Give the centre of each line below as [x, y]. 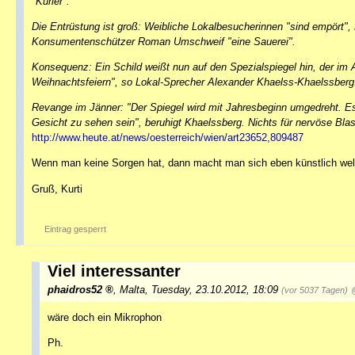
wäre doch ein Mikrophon [105, 317]
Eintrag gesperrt [75, 229]
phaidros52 [75, 289]
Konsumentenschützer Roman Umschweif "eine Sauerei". [164, 42]
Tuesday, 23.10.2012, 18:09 [216, 289]
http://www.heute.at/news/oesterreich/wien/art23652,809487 [168, 138]
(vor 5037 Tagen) [315, 290]
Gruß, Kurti [57, 189]
